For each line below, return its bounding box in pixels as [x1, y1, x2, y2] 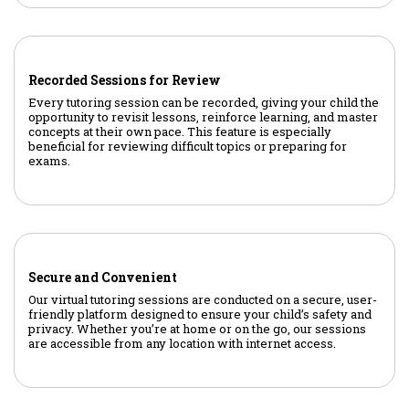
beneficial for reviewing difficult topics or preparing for [28, 138, 347, 155]
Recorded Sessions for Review [28, 71, 221, 89]
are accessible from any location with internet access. [28, 335, 336, 352]
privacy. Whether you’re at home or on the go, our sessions [28, 320, 366, 338]
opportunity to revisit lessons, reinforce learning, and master [28, 109, 378, 126]
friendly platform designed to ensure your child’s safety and [28, 306, 372, 323]
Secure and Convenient [28, 268, 177, 287]
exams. [28, 152, 70, 170]
